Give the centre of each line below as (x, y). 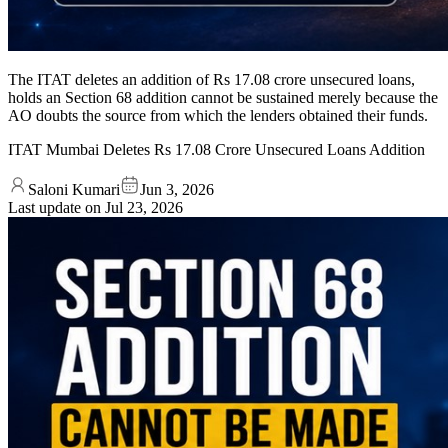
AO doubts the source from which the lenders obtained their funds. (218, 115)
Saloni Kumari (74, 189)
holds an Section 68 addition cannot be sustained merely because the (223, 97)
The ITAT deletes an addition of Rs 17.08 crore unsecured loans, (211, 79)
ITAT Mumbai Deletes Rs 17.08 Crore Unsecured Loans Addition (216, 149)
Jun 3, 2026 (177, 189)
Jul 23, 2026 (144, 207)
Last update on (56, 207)
